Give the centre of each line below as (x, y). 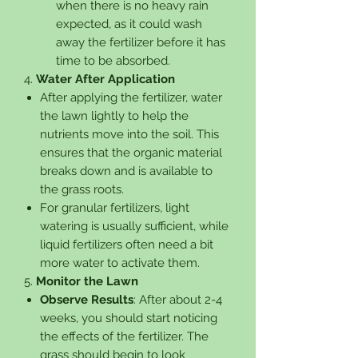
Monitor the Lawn (87, 281)
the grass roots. (82, 189)
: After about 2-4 (178, 299)
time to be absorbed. (113, 60)
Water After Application (105, 79)
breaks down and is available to (126, 171)
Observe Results (87, 299)
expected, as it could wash (129, 24)
